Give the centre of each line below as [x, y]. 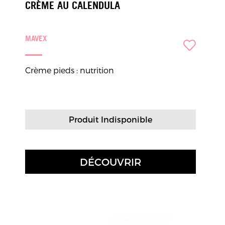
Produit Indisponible [110, 119]
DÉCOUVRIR [110, 162]
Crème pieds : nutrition [70, 70]
